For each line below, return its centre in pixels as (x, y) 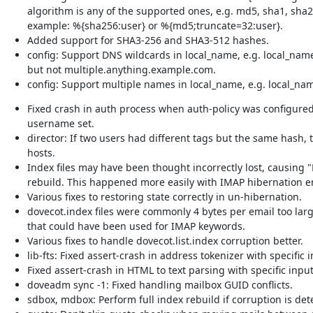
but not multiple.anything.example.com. (121, 69)
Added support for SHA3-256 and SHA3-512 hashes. (148, 40)
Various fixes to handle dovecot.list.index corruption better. (165, 240)
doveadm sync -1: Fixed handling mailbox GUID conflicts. (160, 284)
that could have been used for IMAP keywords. (136, 226)
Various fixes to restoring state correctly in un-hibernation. (164, 196)
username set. (60, 123)
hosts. (41, 152)
